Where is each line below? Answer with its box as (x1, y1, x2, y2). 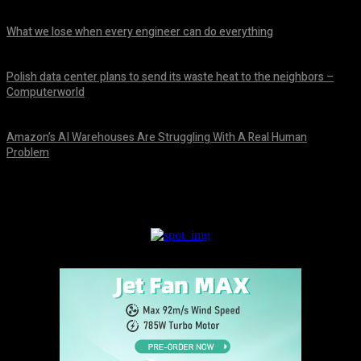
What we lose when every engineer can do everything (6, 23, 273, 41)
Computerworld (6, 84, 85, 102)
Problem (6, 144, 49, 162)
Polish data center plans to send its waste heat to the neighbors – (6, 68, 334, 86)
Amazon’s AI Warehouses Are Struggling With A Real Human (6, 129, 307, 147)
